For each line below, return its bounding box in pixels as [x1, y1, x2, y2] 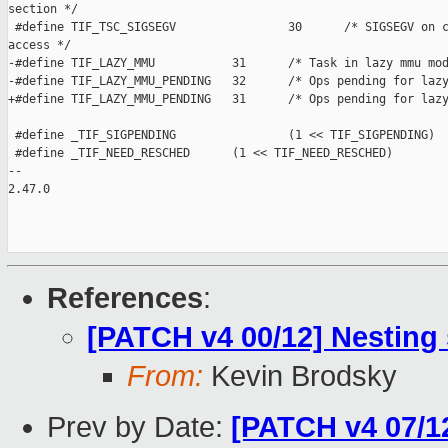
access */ [8, 38, 71, 53]
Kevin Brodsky [203, 360, 397, 393]
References [47, 282, 203, 315]
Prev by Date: [47, 411, 231, 444]
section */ [8, 2, 78, 17]
